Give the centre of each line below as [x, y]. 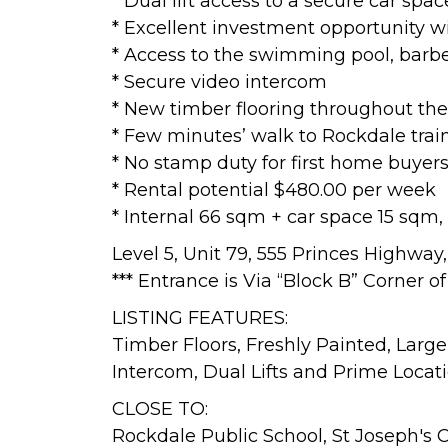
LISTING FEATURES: [200, 317]
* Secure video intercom [219, 81]
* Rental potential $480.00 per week [274, 189]
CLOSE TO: [160, 408]
